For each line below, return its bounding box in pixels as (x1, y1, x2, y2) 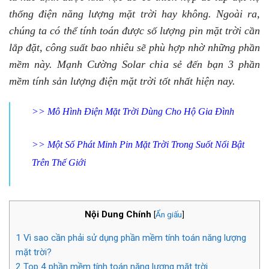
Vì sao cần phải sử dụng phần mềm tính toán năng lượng (21, 232, 246, 243)
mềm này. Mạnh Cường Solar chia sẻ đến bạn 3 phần (9, 58, 260, 70)
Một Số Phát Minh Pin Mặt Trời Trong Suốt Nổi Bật (47, 139, 244, 150)
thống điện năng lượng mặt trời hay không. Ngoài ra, (9, 8, 260, 20)
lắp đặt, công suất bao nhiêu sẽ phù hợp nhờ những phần (9, 41, 260, 53)
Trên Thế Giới (32, 157, 86, 168)
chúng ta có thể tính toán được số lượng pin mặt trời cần (9, 25, 260, 37)
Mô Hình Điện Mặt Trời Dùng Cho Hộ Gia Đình (47, 106, 234, 116)
